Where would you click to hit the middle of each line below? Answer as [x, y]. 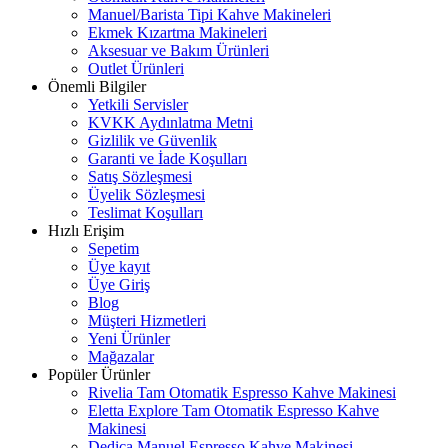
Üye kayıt [119, 266]
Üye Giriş [119, 284]
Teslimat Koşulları [145, 212]
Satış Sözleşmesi [140, 176]
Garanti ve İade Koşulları [167, 158]
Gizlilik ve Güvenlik [152, 140]
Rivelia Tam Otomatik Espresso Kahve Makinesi [242, 392]
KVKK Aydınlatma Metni [170, 122]
